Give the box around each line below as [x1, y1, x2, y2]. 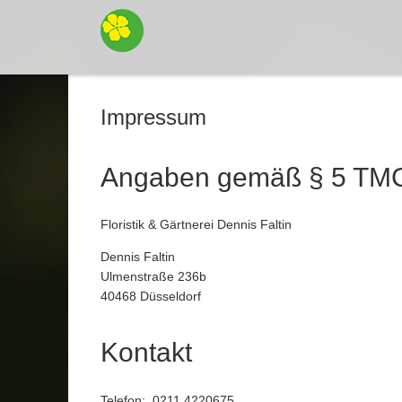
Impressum [100, 105, 206, 129]
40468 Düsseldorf [100, 289, 201, 304]
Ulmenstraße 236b [100, 269, 206, 284]
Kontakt [100, 337, 192, 368]
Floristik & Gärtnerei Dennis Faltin [100, 217, 292, 232]
